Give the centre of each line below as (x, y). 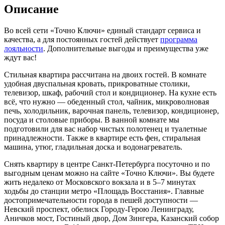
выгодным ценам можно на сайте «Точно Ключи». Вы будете (109, 173)
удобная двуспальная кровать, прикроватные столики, (97, 83)
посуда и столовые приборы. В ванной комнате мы (92, 120)
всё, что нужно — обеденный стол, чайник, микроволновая (106, 101)
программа (179, 39)
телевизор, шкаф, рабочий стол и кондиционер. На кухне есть (110, 92)
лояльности (24, 48)
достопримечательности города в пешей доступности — (101, 200)
